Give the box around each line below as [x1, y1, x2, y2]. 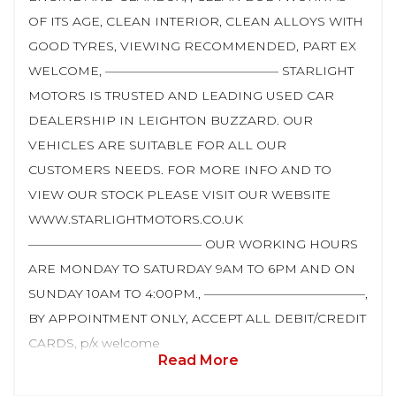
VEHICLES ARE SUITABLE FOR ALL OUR [28, 137, 286, 153]
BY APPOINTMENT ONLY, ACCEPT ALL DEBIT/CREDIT [28, 310, 366, 326]
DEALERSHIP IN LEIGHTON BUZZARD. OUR [28, 112, 313, 128]
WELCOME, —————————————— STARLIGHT [28, 63, 354, 79]
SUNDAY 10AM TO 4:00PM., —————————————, [28, 286, 368, 301]
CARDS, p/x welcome [28, 335, 160, 351]
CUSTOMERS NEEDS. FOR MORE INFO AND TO [28, 162, 331, 178]
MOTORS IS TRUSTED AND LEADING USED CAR [28, 88, 334, 103]
